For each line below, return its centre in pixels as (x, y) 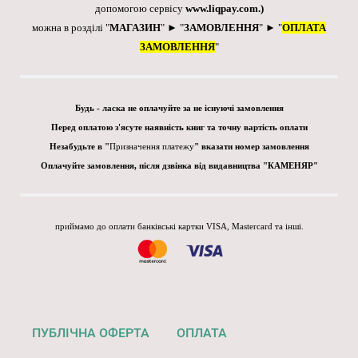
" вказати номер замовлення (251, 147)
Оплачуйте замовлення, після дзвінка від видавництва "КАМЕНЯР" (179, 166)
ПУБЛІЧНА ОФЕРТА (91, 333)
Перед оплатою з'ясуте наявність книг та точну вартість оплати (179, 128)
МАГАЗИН (135, 28)
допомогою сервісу (140, 9)
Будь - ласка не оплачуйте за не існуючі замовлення (179, 109)
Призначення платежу (151, 147)
